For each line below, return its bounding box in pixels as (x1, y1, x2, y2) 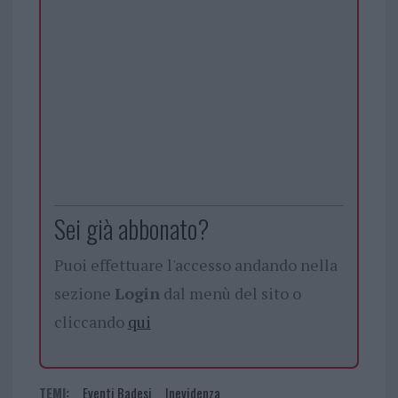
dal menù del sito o (159, 282, 301, 304)
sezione (53, 282, 115, 304)
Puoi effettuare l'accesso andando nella (53, 253, 338, 275)
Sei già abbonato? (53, 210, 209, 247)
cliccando (53, 310, 128, 332)
